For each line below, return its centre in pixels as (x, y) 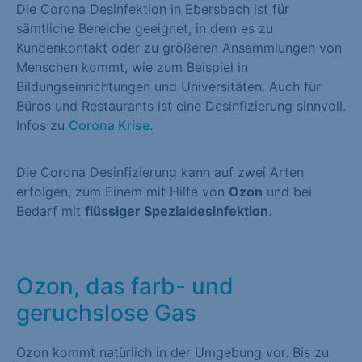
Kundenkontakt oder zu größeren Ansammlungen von (179, 47)
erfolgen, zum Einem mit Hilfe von (122, 192)
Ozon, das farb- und (125, 286)
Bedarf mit (51, 211)
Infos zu (42, 125)
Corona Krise (109, 125)
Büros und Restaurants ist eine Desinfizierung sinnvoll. (181, 105)
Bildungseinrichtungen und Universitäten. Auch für (168, 86)
